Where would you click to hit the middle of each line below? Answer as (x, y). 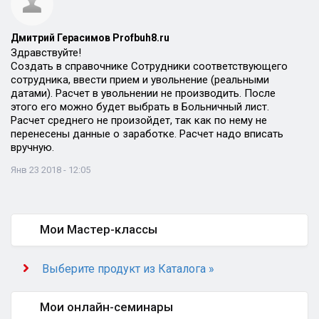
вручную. (32, 147)
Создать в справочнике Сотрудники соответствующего (149, 66)
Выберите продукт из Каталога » (128, 269)
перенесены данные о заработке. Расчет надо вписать (147, 134)
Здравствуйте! (46, 53)
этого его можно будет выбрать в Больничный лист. (140, 107)
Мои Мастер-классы (99, 229)
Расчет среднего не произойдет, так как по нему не (139, 120)
